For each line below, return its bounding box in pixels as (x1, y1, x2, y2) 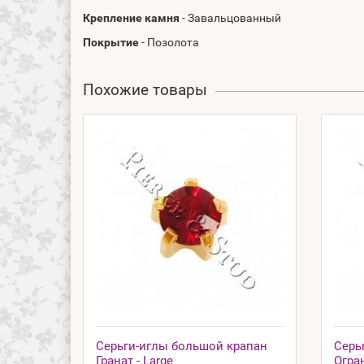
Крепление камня (83, 11, 180, 24)
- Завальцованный (180, 11, 281, 24)
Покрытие (83, 35, 139, 49)
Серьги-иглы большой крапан (96, 338, 267, 353)
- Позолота (139, 35, 199, 49)
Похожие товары (83, 80, 207, 99)
